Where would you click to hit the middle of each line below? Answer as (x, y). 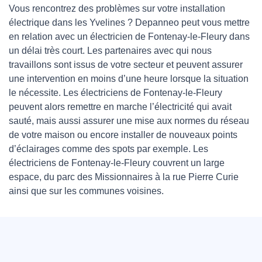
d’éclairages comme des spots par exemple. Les (108, 149)
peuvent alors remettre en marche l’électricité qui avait (120, 107)
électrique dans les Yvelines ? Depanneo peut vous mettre (129, 23)
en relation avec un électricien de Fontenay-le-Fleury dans (129, 37)
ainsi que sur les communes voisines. (86, 191)
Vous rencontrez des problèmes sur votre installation (117, 9)
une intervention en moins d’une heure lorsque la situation (129, 79)
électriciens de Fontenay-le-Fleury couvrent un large (117, 163)
